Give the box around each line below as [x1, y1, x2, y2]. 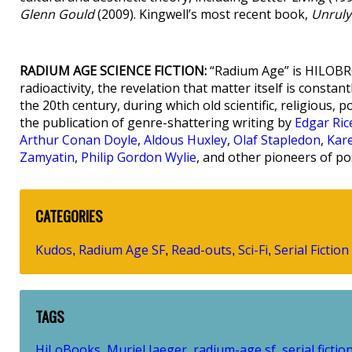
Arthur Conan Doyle [20, 131, 137, 148]
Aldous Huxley [144, 131, 227, 148]
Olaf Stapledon [233, 131, 321, 148]
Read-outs [171, 240, 232, 258]
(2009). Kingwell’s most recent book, [94, 5, 311, 23]
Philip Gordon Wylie [81, 148, 196, 166]
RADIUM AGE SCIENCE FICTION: [20, 62, 207, 79]
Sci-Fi [238, 240, 268, 258]
